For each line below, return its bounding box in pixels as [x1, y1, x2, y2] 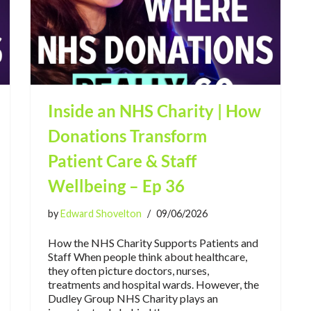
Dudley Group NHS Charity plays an [48, 291, 218, 305]
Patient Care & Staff [48, 150, 196, 171]
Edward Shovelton [60, 207, 142, 219]
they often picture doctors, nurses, [48, 263, 209, 277]
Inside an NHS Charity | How [48, 100, 261, 121]
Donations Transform [48, 125, 207, 146]
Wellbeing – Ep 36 [48, 175, 185, 196]
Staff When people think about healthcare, [48, 249, 247, 263]
